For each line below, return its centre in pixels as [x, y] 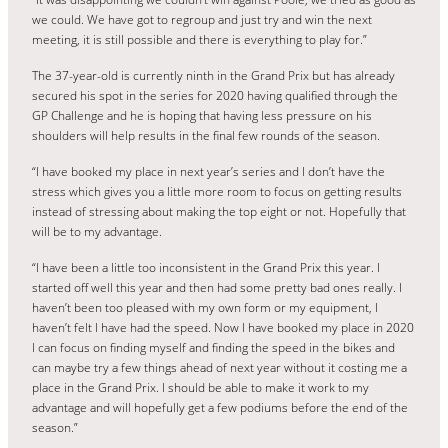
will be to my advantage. [97, 231]
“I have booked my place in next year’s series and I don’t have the [208, 171]
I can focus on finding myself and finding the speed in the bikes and [213, 347]
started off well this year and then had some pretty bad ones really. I [217, 287]
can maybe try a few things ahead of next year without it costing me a [219, 367]
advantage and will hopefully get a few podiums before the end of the [220, 407]
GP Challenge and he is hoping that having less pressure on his [202, 115]
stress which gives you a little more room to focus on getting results [217, 191]
